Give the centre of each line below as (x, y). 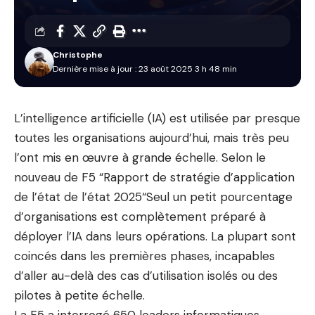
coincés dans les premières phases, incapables (144, 256)
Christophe (78, 55)
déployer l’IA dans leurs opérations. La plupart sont (155, 236)
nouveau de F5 (55, 177)
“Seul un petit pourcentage (217, 197)
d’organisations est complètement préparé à (140, 217)
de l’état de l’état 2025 (78, 197)
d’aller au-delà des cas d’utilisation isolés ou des (146, 276)
